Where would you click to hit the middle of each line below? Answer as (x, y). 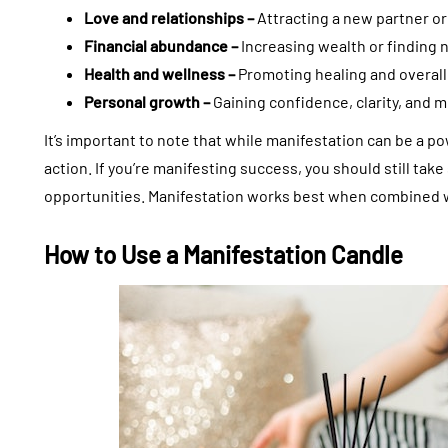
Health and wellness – (159, 74)
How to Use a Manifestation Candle (223, 255)
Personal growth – (147, 102)
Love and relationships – (169, 18)
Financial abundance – (161, 46)
